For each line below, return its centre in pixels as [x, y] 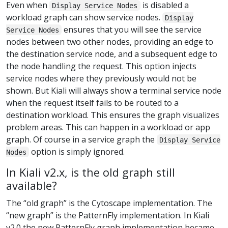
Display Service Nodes [95, 5]
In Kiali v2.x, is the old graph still [91, 172]
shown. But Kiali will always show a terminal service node [114, 90]
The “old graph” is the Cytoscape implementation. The [109, 203]
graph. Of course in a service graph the [81, 139]
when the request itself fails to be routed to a [92, 103]
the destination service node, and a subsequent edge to [112, 54]
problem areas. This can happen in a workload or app [108, 127]
